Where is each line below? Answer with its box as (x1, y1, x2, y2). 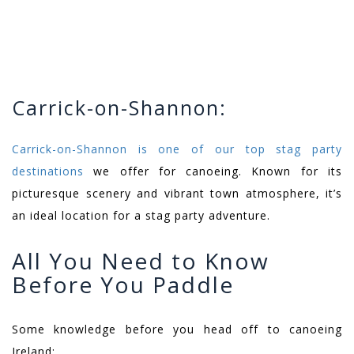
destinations (12, 164, 84, 179)
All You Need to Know (12, 246, 269, 277)
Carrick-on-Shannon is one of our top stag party (12, 141, 342, 157)
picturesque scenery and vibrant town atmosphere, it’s (12, 186, 342, 201)
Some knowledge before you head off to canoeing (12, 322, 342, 337)
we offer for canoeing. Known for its (84, 164, 342, 179)
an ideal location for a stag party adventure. (12, 208, 270, 224)
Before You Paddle (12, 269, 234, 300)
